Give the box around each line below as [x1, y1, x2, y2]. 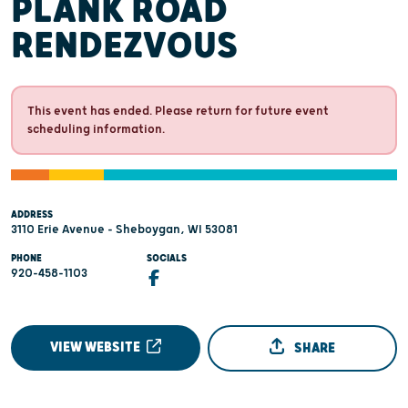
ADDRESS [11, 209, 53, 220]
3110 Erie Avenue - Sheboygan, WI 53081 [11, 222, 238, 237]
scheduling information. [27, 122, 165, 137]
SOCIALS [147, 252, 188, 264]
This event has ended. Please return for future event [27, 104, 329, 118]
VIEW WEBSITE [50, 338, 143, 356]
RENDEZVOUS [11, 24, 238, 68]
